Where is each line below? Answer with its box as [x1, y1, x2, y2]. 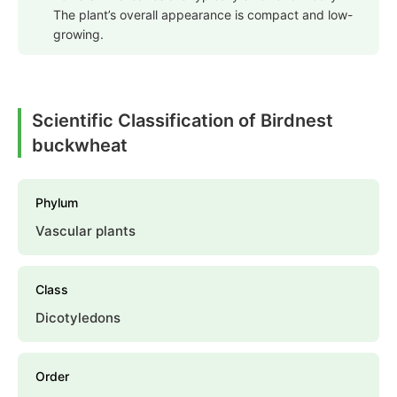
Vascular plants [35, 222, 136, 240]
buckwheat [32, 135, 128, 157]
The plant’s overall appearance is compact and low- [53, 7, 353, 23]
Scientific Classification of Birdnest [32, 110, 333, 132]
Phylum [35, 195, 78, 211]
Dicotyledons [35, 309, 121, 327]
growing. [53, 27, 104, 43]
